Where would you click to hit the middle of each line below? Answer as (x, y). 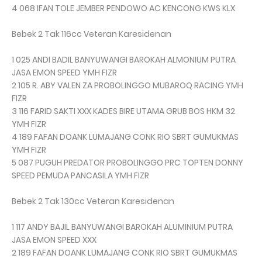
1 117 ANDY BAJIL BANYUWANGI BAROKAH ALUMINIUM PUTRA (122, 227)
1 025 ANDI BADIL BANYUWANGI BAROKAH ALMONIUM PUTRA (124, 60)
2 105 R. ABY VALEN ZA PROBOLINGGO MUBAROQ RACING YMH (127, 86)
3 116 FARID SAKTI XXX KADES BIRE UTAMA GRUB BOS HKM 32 (123, 111)
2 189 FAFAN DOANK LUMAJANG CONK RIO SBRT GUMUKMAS (125, 253)
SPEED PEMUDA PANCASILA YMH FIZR (80, 176)
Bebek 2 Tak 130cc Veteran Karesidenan (93, 201)
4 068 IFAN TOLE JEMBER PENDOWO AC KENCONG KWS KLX (123, 8)
